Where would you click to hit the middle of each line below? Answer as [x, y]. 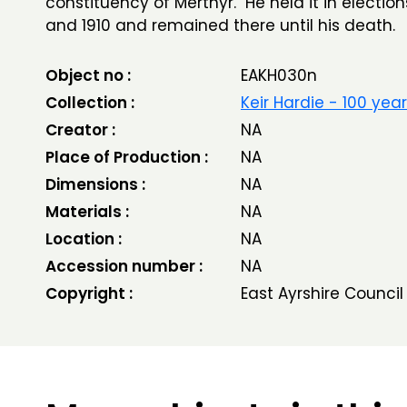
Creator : [80, 130]
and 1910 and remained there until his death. [225, 25]
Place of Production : [127, 157]
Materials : [87, 212]
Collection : [90, 103]
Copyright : [89, 293]
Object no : [88, 75]
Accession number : [124, 266]
